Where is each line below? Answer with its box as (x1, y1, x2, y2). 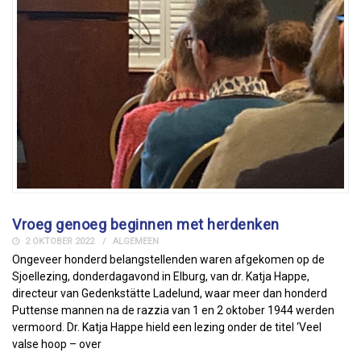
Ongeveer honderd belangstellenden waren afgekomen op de (12, 252, 325, 266)
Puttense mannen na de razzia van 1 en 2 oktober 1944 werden (12, 303, 334, 317)
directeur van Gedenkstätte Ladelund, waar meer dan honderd (12, 286, 327, 300)
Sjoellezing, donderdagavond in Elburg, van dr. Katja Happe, (12, 269, 309, 283)
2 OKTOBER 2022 (23, 235, 94, 247)
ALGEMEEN (113, 235, 159, 247)
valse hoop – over (12, 337, 102, 351)
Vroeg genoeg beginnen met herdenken (12, 215, 280, 233)
